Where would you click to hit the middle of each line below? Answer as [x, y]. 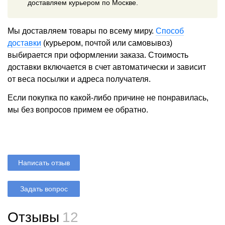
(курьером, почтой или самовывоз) [107, 43]
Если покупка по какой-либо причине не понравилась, [108, 98]
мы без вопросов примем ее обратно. [78, 110]
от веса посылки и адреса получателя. [79, 79]
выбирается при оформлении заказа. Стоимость [98, 55]
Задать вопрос [44, 189]
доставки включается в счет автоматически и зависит [107, 67]
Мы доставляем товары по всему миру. [82, 31]
